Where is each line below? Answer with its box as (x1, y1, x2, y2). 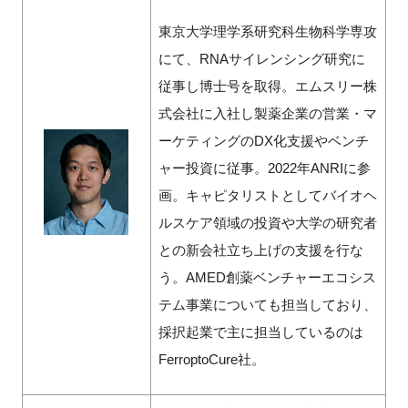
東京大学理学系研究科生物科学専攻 (158, 24, 377, 40)
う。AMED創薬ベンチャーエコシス (158, 270, 376, 286)
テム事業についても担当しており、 (158, 297, 377, 313)
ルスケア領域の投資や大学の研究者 (158, 215, 377, 231)
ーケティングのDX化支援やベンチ (158, 133, 369, 149)
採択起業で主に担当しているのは (158, 324, 363, 341)
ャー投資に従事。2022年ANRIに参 (158, 160, 371, 177)
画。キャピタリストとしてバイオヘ (158, 188, 377, 204)
